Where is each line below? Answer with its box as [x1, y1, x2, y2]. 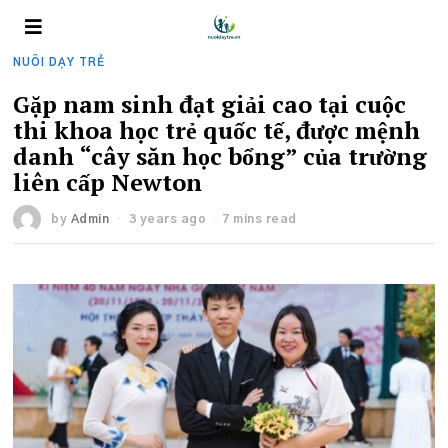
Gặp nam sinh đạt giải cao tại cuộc [13, 88, 407, 120]
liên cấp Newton [13, 166, 203, 198]
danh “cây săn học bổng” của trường [13, 140, 428, 172]
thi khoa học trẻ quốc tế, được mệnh [13, 114, 421, 146]
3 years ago [125, 213, 207, 225]
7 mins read [222, 213, 297, 225]
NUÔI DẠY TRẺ [13, 57, 106, 68]
